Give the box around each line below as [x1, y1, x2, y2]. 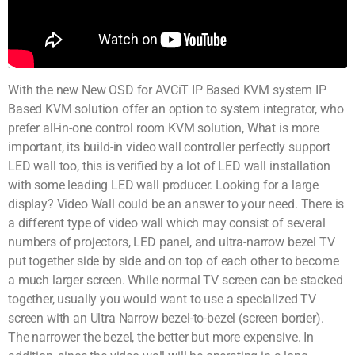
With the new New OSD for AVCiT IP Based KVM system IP [8, 82, 326, 97]
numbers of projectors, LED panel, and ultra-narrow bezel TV [8, 234, 335, 250]
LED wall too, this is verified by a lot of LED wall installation [8, 158, 330, 174]
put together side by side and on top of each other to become [8, 253, 339, 269]
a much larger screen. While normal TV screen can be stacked [8, 272, 343, 288]
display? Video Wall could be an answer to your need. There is [8, 196, 345, 212]
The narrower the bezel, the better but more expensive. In [8, 329, 314, 345]
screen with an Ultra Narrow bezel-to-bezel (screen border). [8, 310, 324, 326]
